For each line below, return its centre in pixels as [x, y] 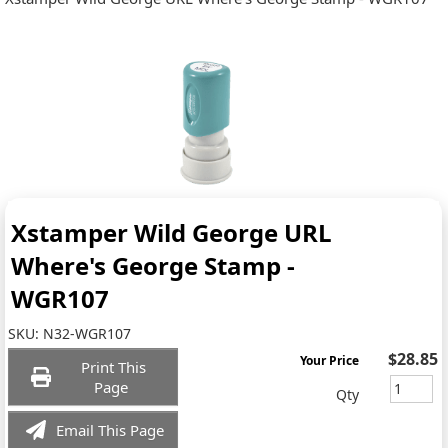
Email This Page [110, 430]
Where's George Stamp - [153, 265]
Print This [113, 367]
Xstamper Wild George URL [172, 232]
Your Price [330, 360]
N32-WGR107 [87, 333]
